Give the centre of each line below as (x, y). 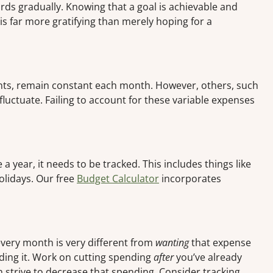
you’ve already (208, 257)
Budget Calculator (118, 179)
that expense (220, 243)
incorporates (190, 179)
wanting (172, 243)
